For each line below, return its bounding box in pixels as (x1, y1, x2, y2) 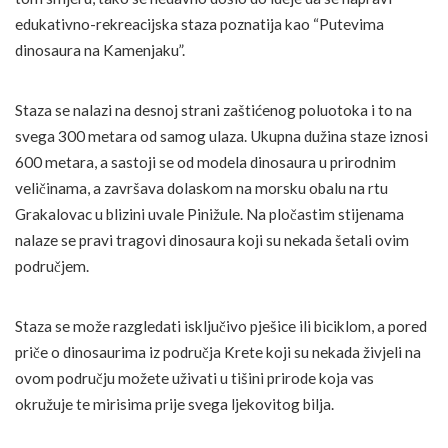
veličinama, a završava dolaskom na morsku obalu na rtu (15, 179, 388, 198)
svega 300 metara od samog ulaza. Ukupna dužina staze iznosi (15, 127, 428, 146)
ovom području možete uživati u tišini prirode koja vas (15, 369, 374, 388)
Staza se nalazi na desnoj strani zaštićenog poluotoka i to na (15, 101, 412, 120)
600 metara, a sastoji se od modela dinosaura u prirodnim (15, 153, 396, 172)
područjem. (15, 257, 89, 276)
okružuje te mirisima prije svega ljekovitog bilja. (15, 395, 334, 414)
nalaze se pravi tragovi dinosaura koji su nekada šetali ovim (15, 231, 409, 250)
